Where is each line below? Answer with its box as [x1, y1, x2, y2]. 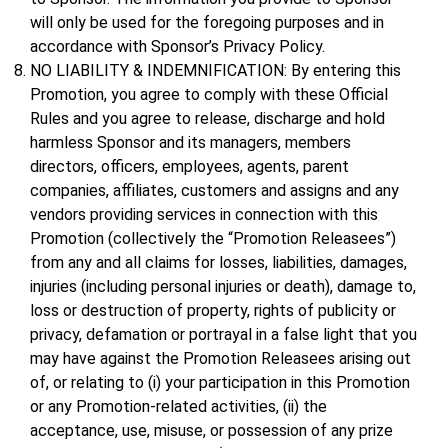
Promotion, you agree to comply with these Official [30, 85, 388, 105]
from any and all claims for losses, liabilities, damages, [30, 253, 407, 273]
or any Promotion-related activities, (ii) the [30, 397, 327, 417]
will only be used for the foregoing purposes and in [30, 13, 384, 33]
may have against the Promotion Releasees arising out [30, 349, 411, 369]
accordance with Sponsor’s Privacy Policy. [30, 37, 325, 57]
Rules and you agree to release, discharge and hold [30, 109, 385, 129]
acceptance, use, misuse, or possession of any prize [30, 421, 393, 441]
